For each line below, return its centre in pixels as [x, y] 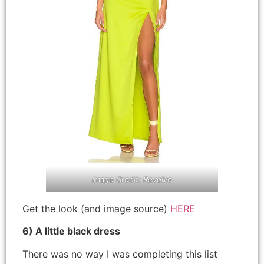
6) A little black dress [71, 231]
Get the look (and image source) [96, 208]
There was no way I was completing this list [120, 254]
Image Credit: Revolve [132, 179]
